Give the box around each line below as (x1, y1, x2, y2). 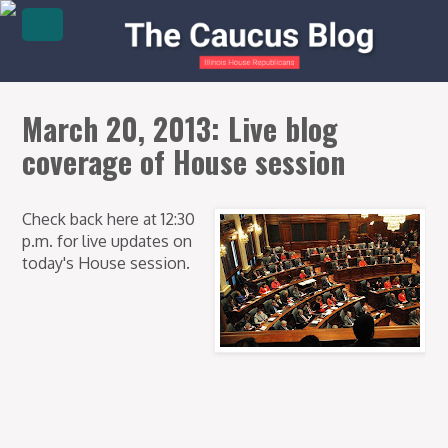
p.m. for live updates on (22, 231, 193, 252)
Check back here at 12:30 (22, 209, 196, 230)
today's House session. (22, 253, 191, 274)
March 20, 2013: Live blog (22, 106, 339, 152)
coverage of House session (22, 139, 346, 185)
